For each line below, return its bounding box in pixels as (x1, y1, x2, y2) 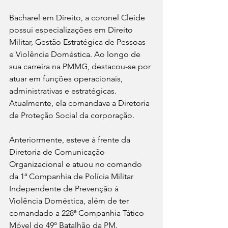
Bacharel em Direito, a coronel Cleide (9, 13, 147, 23)
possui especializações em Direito (9, 25, 135, 35)
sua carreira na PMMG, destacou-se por (9, 62, 153, 72)
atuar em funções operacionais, (9, 74, 125, 84)
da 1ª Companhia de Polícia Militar (9, 172, 135, 182)
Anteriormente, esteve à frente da (9, 135, 132, 145)
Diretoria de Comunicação (9, 147, 107, 157)
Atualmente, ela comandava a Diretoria (9, 98, 152, 108)
